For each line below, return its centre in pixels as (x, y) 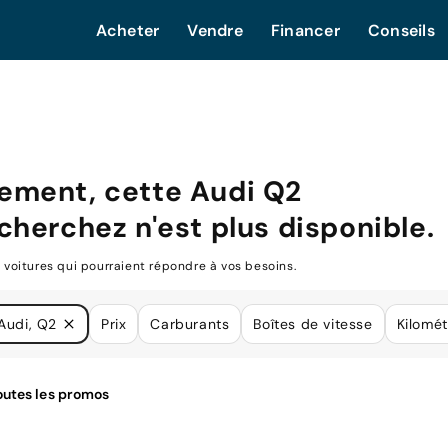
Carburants (190, 323)
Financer (305, 30)
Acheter (127, 30)
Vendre (215, 30)
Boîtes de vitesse (313, 323)
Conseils (401, 30)
